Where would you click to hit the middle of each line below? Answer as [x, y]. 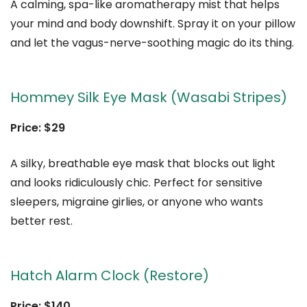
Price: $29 [38, 127]
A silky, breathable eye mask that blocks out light [143, 163]
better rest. [41, 221]
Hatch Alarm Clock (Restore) [110, 275]
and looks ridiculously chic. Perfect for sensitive [136, 182]
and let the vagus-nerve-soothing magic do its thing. [152, 42]
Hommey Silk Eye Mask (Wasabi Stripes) [149, 97]
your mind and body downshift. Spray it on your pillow [153, 23]
